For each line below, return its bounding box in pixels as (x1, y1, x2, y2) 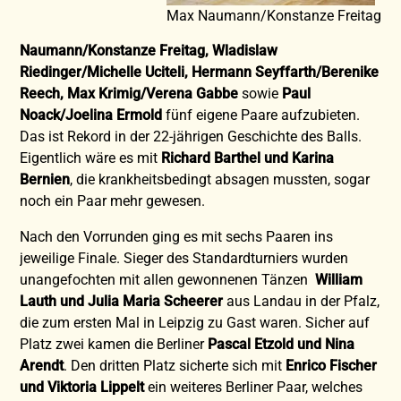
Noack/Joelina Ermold (20, 106, 163, 124)
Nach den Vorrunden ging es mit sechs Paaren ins (20, 227, 334, 245)
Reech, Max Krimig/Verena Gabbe (20, 84, 243, 102)
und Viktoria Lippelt (20, 378, 149, 396)
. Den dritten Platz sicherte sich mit (64, 356, 286, 374)
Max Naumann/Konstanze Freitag (166, 6, 381, 24)
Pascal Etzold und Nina (208, 335, 355, 353)
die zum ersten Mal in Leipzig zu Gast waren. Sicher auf (20, 313, 371, 331)
